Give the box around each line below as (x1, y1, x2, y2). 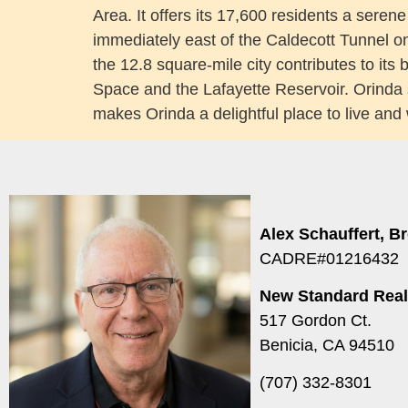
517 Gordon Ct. (260, 311, 372, 330)
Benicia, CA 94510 (260, 335, 394, 354)
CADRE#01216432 (260, 249, 399, 268)
